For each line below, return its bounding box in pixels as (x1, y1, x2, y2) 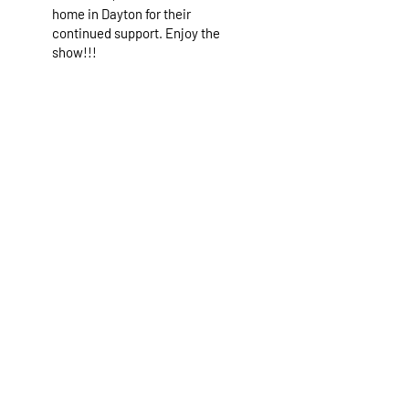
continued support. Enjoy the (52, 25, 220, 41)
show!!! (52, 44, 102, 60)
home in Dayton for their (52, 5, 191, 22)
